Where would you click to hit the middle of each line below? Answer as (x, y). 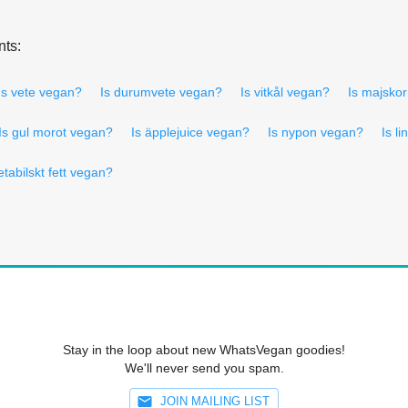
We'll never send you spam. (204, 367)
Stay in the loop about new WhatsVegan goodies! (204, 349)
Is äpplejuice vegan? (190, 132)
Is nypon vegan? (316, 132)
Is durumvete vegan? (161, 92)
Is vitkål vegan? (285, 92)
